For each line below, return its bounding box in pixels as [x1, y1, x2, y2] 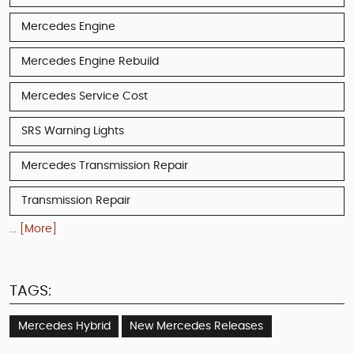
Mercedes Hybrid [17, 320, 111, 332]
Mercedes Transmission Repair [21, 160, 188, 171]
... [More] [9, 223, 57, 235]
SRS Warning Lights [21, 125, 124, 137]
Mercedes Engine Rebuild [21, 55, 159, 67]
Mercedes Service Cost [21, 90, 148, 102]
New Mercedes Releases [130, 320, 263, 332]
